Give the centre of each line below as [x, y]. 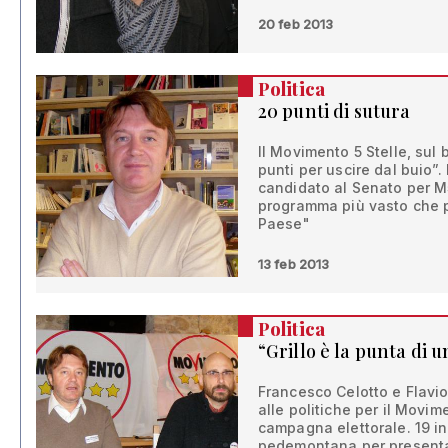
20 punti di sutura [334, 111]
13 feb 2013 [293, 264]
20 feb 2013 [295, 24]
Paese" [283, 224]
